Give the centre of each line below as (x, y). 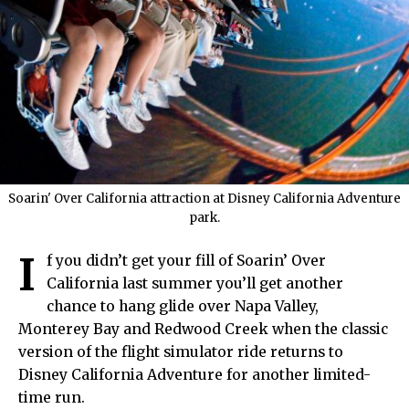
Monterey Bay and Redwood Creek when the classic (203, 330)
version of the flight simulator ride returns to (181, 352)
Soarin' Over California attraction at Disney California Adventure (204, 199)
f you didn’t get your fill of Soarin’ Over (186, 261)
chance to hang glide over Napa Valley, (183, 307)
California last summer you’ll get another (195, 284)
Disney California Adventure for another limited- (194, 375)
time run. (52, 398)
